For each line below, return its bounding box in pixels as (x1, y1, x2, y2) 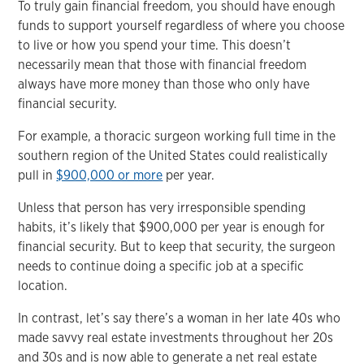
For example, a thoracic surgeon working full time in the (18, 128, 336, 144)
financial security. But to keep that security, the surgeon (18, 238, 336, 254)
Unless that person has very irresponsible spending (18, 199, 306, 215)
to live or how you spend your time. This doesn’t (18, 37, 292, 53)
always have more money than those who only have (18, 76, 310, 92)
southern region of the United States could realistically (18, 147, 328, 163)
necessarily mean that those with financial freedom (18, 56, 307, 72)
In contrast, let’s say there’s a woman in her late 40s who (18, 310, 341, 326)
